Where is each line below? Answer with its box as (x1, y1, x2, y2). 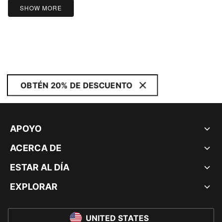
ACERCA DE (10, 143, 61, 153)
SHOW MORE (20, 3, 62, 12)
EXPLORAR (10, 181, 57, 192)
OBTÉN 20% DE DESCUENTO (20, 80, 133, 90)
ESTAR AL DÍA (10, 162, 69, 172)
